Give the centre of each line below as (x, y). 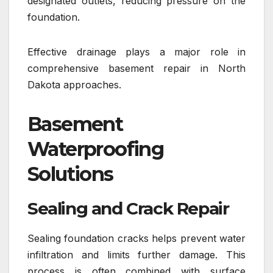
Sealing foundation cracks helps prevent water (136, 238)
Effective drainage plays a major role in (136, 51)
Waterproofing (96, 149)
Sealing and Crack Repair (128, 208)
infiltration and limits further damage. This (136, 254)
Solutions (70, 174)
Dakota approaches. (74, 84)
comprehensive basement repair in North (136, 68)
